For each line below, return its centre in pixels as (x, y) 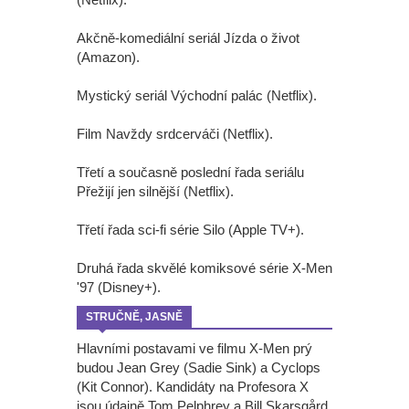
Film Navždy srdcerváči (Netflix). (175, 133)
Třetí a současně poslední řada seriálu (190, 172)
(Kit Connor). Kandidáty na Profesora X (193, 386)
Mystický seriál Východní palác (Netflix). (197, 95)
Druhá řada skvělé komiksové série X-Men (204, 267)
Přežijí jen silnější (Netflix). (155, 191)
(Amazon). (108, 57)
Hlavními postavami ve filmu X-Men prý (194, 348)
